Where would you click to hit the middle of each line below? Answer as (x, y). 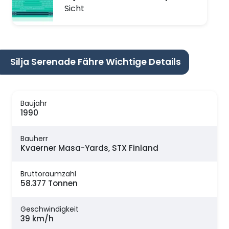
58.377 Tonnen (49, 184)
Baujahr (34, 104)
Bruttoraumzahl (48, 174)
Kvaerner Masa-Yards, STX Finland (89, 148)
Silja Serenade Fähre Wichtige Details (96, 62)
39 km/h (37, 219)
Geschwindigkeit (50, 209)
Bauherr (34, 139)
